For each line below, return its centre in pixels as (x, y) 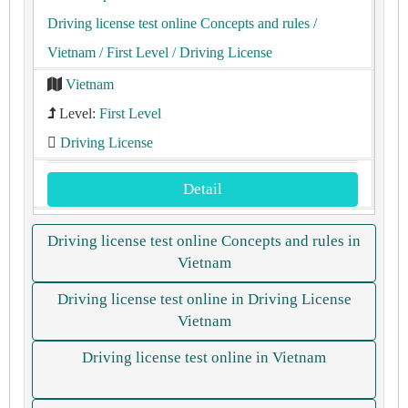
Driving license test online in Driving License (204, 299)
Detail (203, 189)
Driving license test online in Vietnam (204, 357)
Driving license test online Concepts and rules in (204, 241)
